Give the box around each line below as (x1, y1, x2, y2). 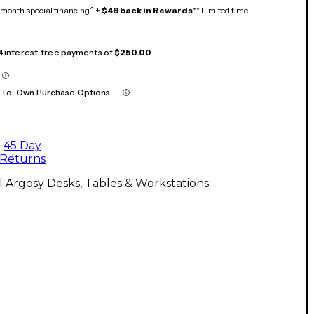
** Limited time (193, 5, 248, 16)
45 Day (4, 139, 41, 153)
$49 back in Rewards (102, 5, 193, 16)
